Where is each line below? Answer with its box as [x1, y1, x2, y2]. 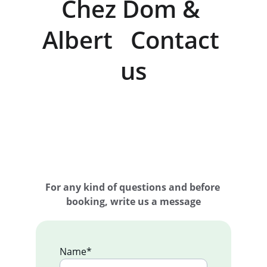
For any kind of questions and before [45, 181, 222, 194]
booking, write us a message [66, 195, 201, 208]
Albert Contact [42, 23, 225, 56]
